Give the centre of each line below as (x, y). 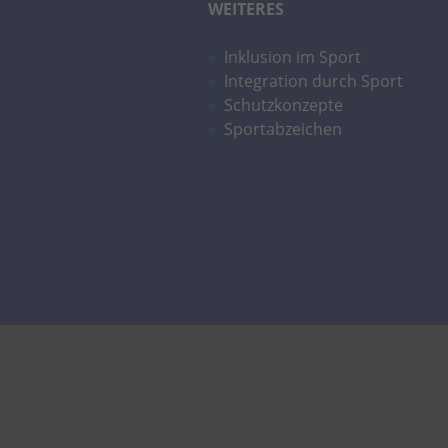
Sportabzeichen (283, 128)
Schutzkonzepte (283, 104)
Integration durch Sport (313, 80)
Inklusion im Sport (292, 56)
